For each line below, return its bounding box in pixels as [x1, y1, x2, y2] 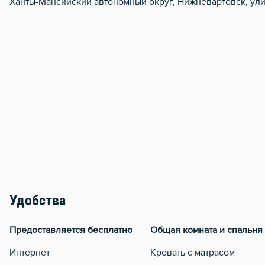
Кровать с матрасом [150, 248, 235, 258]
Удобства [9, 195, 66, 209]
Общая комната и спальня [150, 225, 263, 235]
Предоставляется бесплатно [9, 225, 132, 235]
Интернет [9, 248, 50, 258]
